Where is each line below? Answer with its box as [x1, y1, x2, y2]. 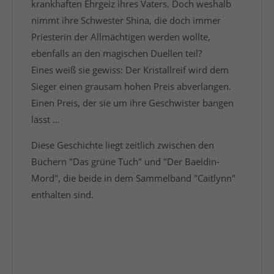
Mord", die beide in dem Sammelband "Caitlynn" [31, 172, 235, 184]
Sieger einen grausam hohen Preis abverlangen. [31, 80, 231, 92]
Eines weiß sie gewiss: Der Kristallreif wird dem [31, 64, 229, 76]
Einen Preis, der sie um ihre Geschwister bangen [31, 97, 234, 109]
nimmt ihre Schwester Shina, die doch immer [31, 14, 221, 26]
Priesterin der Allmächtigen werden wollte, [31, 31, 210, 43]
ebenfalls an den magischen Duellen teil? [31, 47, 202, 59]
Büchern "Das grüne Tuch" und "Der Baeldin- [31, 155, 220, 168]
